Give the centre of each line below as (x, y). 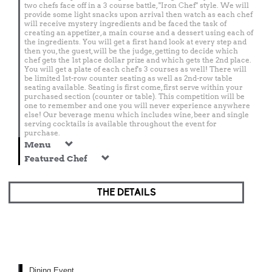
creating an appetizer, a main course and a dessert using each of (139, 32)
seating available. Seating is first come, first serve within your (134, 87)
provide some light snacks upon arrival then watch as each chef (138, 14)
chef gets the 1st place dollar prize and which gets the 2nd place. (138, 60)
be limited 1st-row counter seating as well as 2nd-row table (128, 78)
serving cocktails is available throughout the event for (121, 124)
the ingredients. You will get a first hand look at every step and (135, 42)
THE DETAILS (126, 192)
